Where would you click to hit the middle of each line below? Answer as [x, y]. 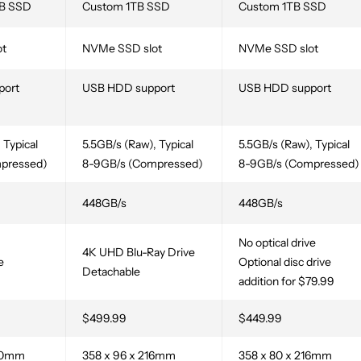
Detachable [111, 272]
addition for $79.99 [286, 282]
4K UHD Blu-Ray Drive [139, 253]
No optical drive [277, 243]
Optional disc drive [285, 262]
